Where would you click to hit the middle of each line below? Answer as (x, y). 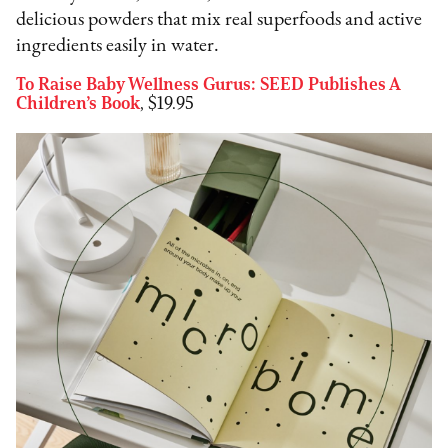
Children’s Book (78, 102)
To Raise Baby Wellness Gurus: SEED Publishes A (208, 83)
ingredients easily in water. (120, 45)
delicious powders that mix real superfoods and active (219, 19)
